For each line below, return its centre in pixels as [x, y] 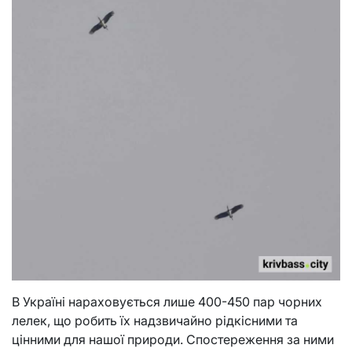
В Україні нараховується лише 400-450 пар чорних [167, 302]
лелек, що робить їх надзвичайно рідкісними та [155, 321]
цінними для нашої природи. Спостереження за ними [173, 339]
